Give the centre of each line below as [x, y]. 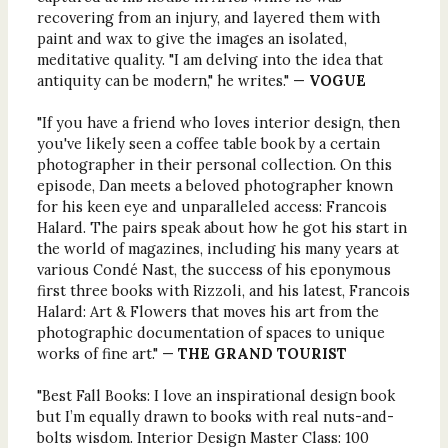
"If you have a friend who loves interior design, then [218, 123]
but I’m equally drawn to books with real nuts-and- [215, 417]
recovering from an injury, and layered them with [208, 18]
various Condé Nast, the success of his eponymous [213, 270]
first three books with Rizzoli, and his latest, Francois [223, 291]
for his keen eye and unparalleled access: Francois [211, 207]
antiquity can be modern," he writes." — [172, 81]
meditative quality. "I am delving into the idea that [209, 60]
